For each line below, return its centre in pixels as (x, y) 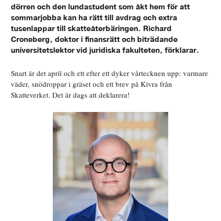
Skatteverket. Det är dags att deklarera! (71, 95)
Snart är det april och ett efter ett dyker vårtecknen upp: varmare (110, 73)
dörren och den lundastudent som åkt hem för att (101, 7)
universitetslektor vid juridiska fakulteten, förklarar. (105, 51)
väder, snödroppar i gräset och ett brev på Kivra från (92, 84)
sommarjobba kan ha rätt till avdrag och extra (94, 18)
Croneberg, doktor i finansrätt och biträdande (94, 40)
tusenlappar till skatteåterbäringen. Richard (92, 29)
